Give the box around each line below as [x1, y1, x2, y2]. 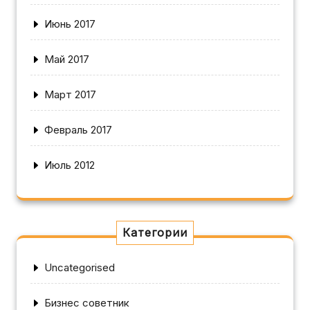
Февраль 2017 [44, 122, 112, 136]
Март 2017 [44, 87, 96, 101]
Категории [122, 225, 188, 239]
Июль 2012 [44, 158, 95, 172]
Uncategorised [44, 260, 115, 274]
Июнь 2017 [44, 17, 95, 30]
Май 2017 [44, 52, 89, 66]
